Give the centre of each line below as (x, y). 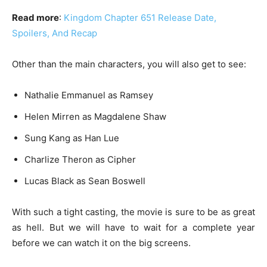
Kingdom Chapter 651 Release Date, (140, 18)
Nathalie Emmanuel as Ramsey (89, 95)
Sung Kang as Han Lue (72, 138)
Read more (35, 18)
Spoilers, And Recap (55, 33)
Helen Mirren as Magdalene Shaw (95, 117)
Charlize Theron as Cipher (80, 160)
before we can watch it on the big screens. (101, 243)
